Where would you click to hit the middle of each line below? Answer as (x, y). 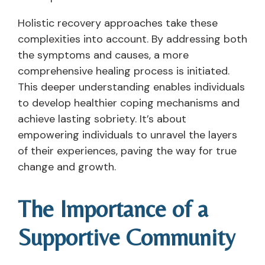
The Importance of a (113, 209)
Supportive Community (127, 237)
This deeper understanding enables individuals (131, 87)
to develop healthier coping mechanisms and (129, 103)
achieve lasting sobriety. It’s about (102, 119)
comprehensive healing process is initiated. (124, 71)
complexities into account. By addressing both (132, 39)
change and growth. (67, 167)
